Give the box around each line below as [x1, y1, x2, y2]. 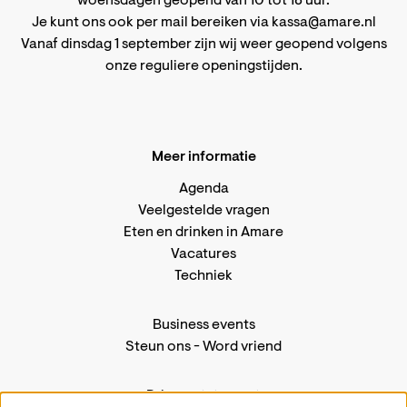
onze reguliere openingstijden [104, 59, 299, 74]
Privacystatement [146, 389, 261, 404]
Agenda [178, 182, 229, 197]
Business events [152, 318, 255, 333]
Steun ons [125, 340, 191, 355]
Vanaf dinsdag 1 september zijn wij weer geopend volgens [20, 37, 387, 53]
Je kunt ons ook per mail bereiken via [31, 15, 272, 31]
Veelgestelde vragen [137, 203, 270, 219]
